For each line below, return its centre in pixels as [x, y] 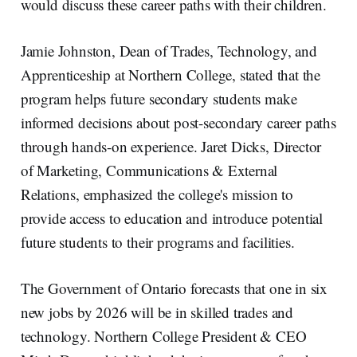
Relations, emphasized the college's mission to [157, 194]
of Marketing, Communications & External [149, 170]
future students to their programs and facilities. [157, 241]
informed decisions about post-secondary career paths [178, 122]
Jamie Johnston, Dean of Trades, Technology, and [169, 50]
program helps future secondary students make [159, 98]
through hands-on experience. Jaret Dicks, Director [171, 146]
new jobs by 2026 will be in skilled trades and [157, 312]
